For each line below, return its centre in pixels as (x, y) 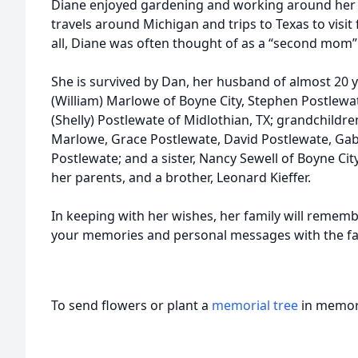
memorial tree (255, 305)
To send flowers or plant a (131, 305)
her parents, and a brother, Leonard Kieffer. (181, 177)
